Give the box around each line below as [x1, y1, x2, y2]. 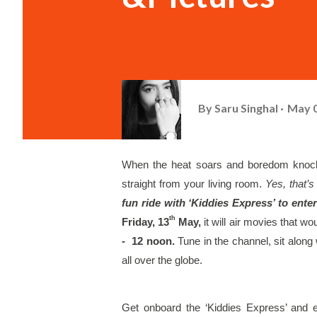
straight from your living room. [122, 178, 266, 190]
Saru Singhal [214, 100, 278, 115]
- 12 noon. [122, 236, 178, 247]
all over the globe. [122, 255, 205, 266]
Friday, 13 [122, 217, 170, 228]
